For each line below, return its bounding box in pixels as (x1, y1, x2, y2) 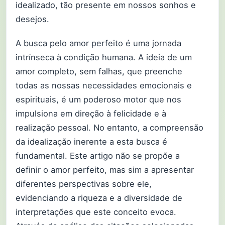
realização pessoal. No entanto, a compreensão (16, 123, 203, 133)
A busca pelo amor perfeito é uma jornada (16, 38, 181, 49)
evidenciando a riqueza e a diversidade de (16, 193, 182, 203)
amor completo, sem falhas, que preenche (16, 66, 182, 77)
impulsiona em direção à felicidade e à (16, 108, 166, 119)
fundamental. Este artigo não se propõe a (16, 151, 180, 161)
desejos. (16, 14, 49, 24)
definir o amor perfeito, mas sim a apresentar (16, 165, 194, 175)
